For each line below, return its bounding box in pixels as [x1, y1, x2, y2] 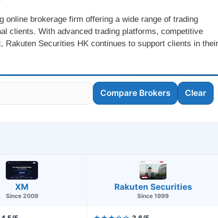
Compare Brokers [100, 88, 170, 98]
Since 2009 [5, 192, 38, 200]
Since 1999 [137, 192, 169, 200]
